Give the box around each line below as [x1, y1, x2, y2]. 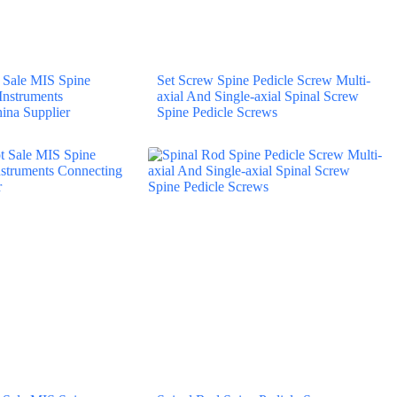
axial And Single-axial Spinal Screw [157, 88, 359, 104]
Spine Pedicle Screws [157, 104, 277, 120]
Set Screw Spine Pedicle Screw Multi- [157, 72, 370, 88]
